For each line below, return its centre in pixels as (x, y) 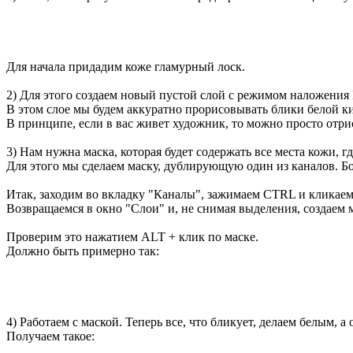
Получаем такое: (50, 336)
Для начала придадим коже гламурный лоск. (126, 67)
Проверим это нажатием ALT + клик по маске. (132, 237)
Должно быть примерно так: (83, 251)
